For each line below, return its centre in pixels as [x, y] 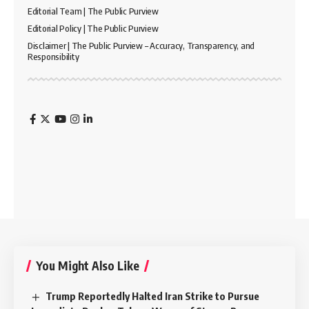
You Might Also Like [88, 265]
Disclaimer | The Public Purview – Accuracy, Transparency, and [141, 45]
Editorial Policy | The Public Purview [93, 28]
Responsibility [53, 56]
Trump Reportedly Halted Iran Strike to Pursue [153, 296]
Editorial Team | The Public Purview [93, 11]
